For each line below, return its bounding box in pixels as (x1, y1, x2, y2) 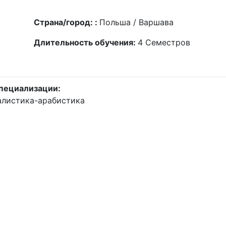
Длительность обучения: (34, 37, 138, 47)
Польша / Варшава (99, 17, 174, 27)
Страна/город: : (34, 17, 100, 27)
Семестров (145, 37, 191, 47)
